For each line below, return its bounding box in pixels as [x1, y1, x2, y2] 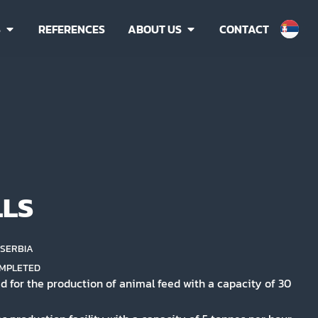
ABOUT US [128, 20, 182, 38]
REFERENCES [38, 20, 105, 38]
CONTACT [219, 20, 269, 38]
